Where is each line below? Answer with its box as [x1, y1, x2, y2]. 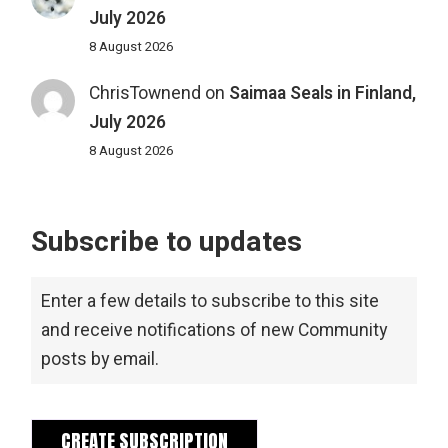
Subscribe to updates [31, 222, 303, 264]
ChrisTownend [88, 81, 201, 107]
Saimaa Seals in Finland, [228, 81, 416, 107]
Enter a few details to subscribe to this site [41, 289, 380, 315]
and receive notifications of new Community [41, 318, 388, 344]
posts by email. [41, 347, 160, 373]
